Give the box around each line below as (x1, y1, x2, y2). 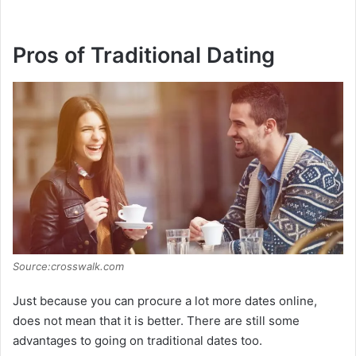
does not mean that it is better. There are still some (13, 313, 300, 329)
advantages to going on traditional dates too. (13, 333, 262, 349)
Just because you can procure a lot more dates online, (13, 293, 317, 309)
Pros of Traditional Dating (13, 42, 275, 69)
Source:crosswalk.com (13, 260, 124, 273)
